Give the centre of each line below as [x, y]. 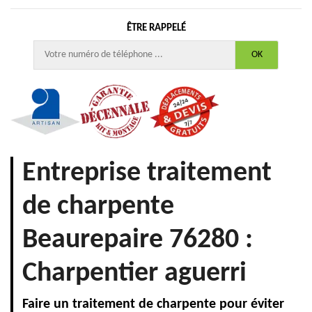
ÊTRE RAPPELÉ [156, 29]
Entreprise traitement [147, 174]
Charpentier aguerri [134, 274]
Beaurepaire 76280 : [138, 241]
